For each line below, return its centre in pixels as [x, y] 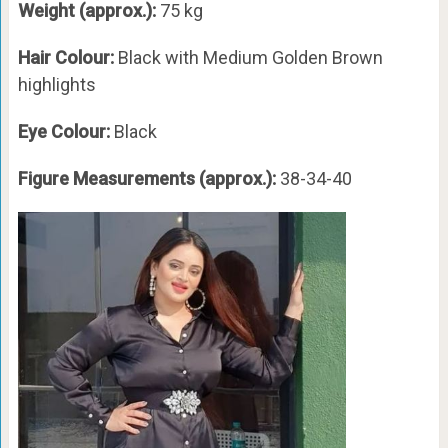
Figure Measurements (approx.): [148, 179]
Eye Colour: [65, 132]
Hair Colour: [67, 58]
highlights [56, 85]
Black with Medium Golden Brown [250, 58]
